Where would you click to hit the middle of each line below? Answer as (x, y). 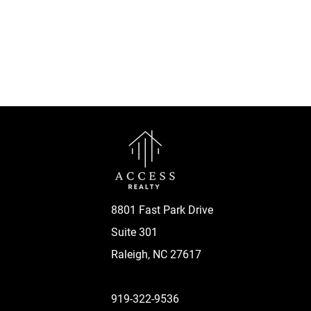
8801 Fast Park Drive (162, 210)
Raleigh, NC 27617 (156, 254)
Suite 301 (134, 232)
